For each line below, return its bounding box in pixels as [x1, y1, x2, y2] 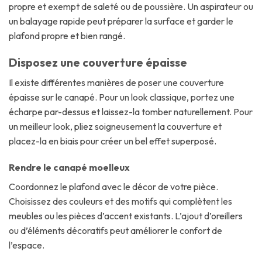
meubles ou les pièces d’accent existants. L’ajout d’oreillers [9, 210, 243, 222]
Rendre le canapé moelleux [9, 161, 130, 174]
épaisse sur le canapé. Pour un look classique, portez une [9, 91, 235, 103]
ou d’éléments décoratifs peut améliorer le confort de [9, 225, 222, 237]
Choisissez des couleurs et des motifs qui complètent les [9, 195, 232, 208]
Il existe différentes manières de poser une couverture [9, 76, 224, 88]
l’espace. [9, 239, 44, 251]
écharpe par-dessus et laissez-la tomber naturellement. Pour [9, 105, 253, 118]
